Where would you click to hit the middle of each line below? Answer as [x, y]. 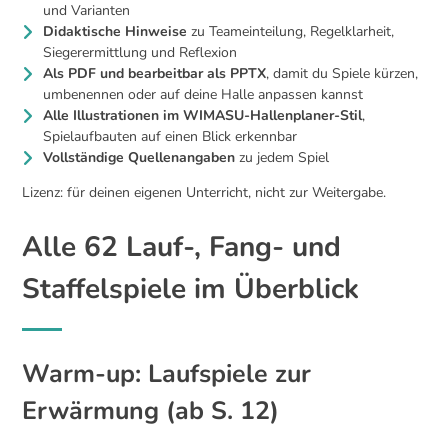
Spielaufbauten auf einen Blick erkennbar [170, 136]
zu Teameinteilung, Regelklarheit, [291, 31]
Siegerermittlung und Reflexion [140, 52]
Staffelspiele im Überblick [191, 288]
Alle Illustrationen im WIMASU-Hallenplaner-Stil [203, 115]
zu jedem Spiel [282, 157]
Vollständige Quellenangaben [139, 157]
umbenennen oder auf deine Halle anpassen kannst [203, 94]
